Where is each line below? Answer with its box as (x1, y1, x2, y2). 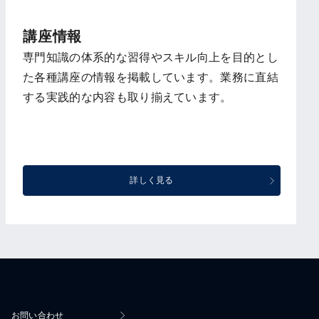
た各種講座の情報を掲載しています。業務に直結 (23, 71, 279, 83)
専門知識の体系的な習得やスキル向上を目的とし (23, 51, 279, 63)
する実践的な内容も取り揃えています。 (23, 91, 232, 103)
